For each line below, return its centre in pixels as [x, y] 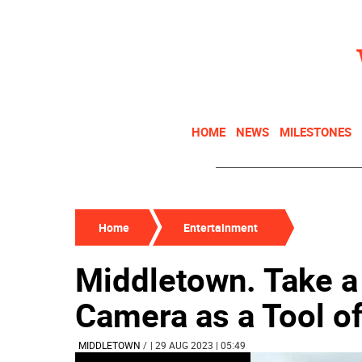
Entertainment [221, 227]
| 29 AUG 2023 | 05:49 [198, 345]
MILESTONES [316, 132]
